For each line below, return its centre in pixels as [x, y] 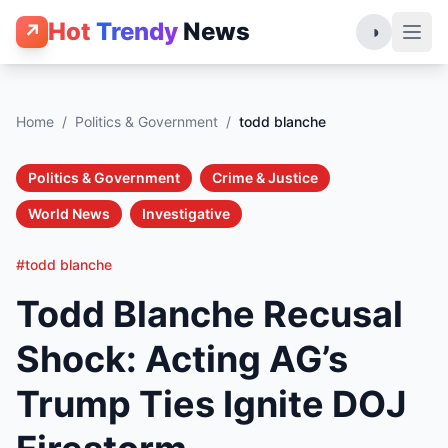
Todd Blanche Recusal [209, 314]
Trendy [137, 31]
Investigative [186, 213]
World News [69, 213]
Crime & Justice [265, 177]
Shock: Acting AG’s [182, 359]
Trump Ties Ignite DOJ [211, 404]
